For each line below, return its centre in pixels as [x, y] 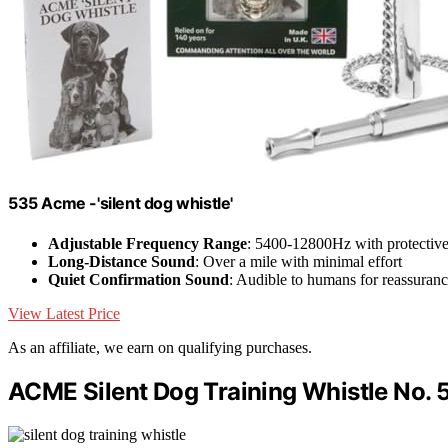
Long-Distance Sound [121, 261]
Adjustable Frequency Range [147, 243]
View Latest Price [64, 313]
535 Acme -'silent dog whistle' [120, 203]
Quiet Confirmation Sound [138, 279]
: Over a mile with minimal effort [298, 261]
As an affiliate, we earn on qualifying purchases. [160, 347]
